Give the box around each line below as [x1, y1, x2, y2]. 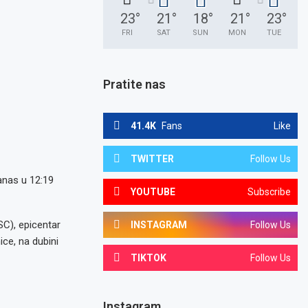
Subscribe [247, 186, 291, 197]
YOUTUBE [131, 186, 176, 197]
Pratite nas [103, 77, 166, 91]
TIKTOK [131, 252, 167, 263]
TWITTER [131, 153, 175, 164]
